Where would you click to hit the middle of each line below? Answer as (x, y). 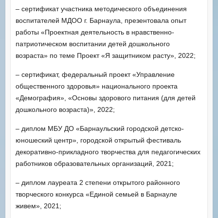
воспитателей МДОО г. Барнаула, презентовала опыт (101, 20)
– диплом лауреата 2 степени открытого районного (98, 182)
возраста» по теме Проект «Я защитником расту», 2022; (105, 55)
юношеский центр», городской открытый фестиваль (98, 140)
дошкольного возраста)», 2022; (65, 109)
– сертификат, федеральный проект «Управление (95, 74)
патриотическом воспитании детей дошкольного (92, 44)
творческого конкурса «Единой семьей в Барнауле (96, 194)
